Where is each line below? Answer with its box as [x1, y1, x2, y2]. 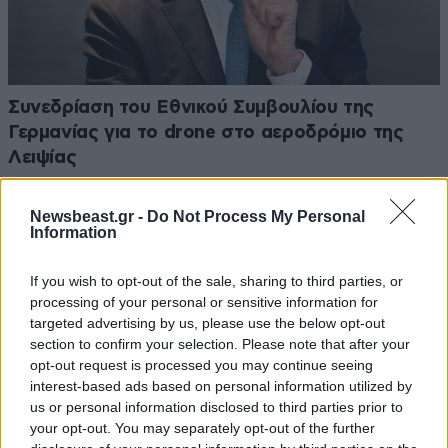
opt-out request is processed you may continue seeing [30, 356, 373, 373]
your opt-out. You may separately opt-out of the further [30, 419, 375, 436]
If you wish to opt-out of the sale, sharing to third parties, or [30, 272, 403, 289]
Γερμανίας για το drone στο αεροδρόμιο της [8, 122, 404, 142]
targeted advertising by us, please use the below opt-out [30, 314, 385, 331]
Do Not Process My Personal [147, 207, 365, 225]
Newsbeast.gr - [30, 207, 147, 225]
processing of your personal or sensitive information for [30, 293, 378, 310]
